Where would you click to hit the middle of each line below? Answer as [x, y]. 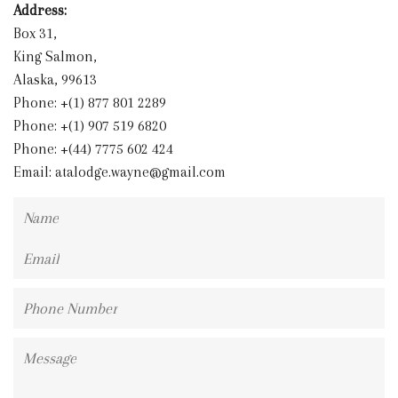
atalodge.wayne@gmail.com [140, 172]
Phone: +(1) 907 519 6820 [90, 126]
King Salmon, [55, 57]
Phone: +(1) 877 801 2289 [90, 103]
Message [39, 349]
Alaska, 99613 [55, 80]
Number [38, 322]
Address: [40, 11]
